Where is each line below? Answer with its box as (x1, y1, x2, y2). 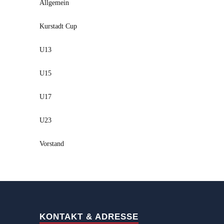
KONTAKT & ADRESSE (39, 211, 138, 221)
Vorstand (39, 139, 64, 147)
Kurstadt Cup (39, 22, 77, 30)
